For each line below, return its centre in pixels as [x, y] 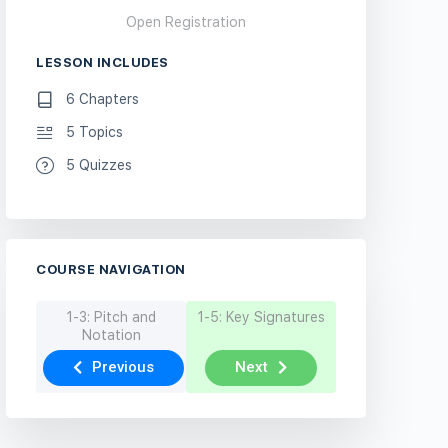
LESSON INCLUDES [102, 63]
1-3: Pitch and [111, 317]
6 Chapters [102, 99]
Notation [111, 335]
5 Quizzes [99, 165]
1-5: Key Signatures [261, 317]
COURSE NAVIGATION [111, 270]
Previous [123, 367]
